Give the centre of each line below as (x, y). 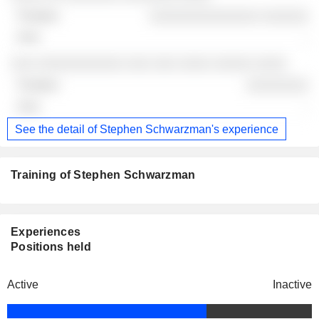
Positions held (51, 247)
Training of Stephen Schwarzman (103, 175)
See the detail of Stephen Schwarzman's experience (147, 129)
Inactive (292, 285)
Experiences (46, 232)
